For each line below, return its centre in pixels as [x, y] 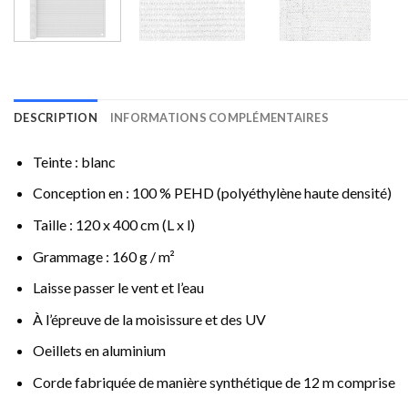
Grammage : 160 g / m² [103, 256]
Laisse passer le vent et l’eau [118, 288]
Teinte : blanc [74, 161]
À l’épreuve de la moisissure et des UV [149, 319]
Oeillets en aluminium [99, 351]
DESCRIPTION [56, 117]
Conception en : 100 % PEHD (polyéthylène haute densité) [212, 193]
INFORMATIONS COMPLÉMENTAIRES [219, 117]
